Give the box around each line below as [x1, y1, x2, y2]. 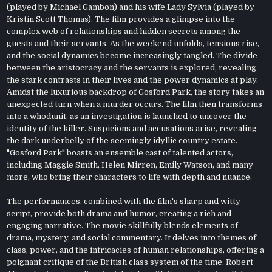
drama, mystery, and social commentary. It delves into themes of [7, 233, 257, 242]
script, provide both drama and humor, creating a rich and [7, 208, 232, 218]
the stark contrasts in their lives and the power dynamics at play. [7, 75, 259, 84]
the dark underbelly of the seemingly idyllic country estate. [7, 135, 238, 145]
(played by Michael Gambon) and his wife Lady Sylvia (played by [7, 2, 255, 12]
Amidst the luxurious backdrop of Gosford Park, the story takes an [7, 87, 265, 97]
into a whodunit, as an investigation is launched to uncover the [7, 111, 247, 121]
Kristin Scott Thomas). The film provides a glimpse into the [7, 14, 236, 24]
